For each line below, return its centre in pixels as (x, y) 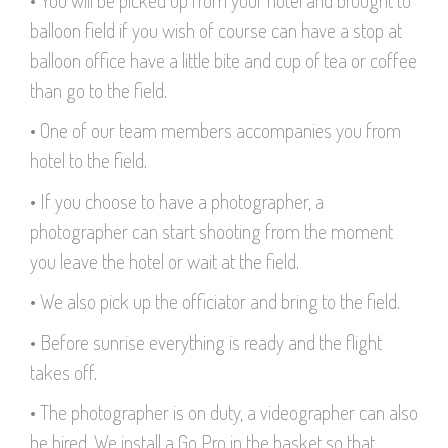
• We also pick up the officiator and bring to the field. (215, 301)
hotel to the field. (88, 160)
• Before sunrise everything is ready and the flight (206, 341)
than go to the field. (98, 89)
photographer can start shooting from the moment (211, 230)
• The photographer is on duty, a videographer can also (224, 411)
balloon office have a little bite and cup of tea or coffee (223, 59)
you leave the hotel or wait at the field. (164, 260)
